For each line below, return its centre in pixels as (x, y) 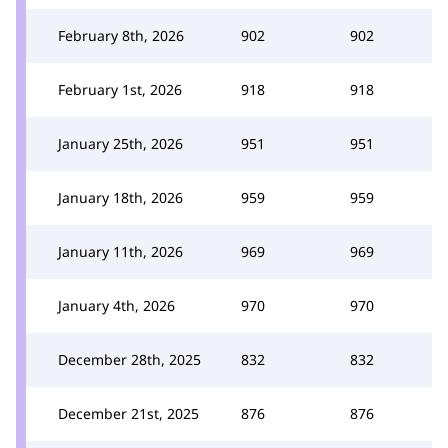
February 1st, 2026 (120, 89)
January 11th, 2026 (120, 251)
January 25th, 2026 (120, 143)
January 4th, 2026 (116, 305)
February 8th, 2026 (121, 35)
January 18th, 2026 (120, 197)
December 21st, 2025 (128, 413)
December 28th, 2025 (129, 359)
